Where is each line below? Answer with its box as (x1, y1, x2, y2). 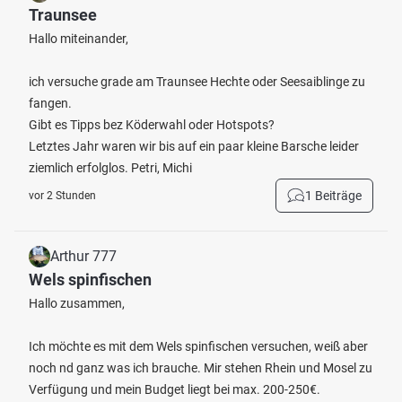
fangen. (29, 96, 72, 110)
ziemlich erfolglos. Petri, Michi (29, 161, 192, 175)
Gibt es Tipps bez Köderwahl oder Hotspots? (29, 118, 275, 132)
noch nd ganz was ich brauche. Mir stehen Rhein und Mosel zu (29, 361, 372, 375)
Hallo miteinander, (29, 31, 128, 46)
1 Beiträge (305, 188, 362, 203)
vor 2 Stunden (29, 189, 96, 202)
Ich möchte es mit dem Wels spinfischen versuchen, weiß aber (29, 339, 368, 354)
